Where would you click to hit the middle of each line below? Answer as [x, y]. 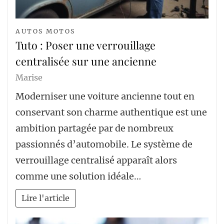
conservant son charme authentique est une [111, 112]
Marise [29, 77]
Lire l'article [46, 198]
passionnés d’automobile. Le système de [104, 144]
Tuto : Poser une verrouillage [85, 45]
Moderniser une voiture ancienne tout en [105, 96]
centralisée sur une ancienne [86, 61]
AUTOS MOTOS [45, 31]
